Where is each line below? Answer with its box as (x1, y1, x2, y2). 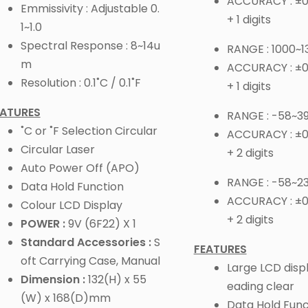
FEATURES (193, 241, 247, 258)
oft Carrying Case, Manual (20, 253, 160, 269)
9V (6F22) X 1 (65, 216, 136, 232)
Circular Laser (20, 142, 95, 158)
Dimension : (20, 272, 88, 288)
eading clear (226, 278, 294, 295)
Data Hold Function (20, 179, 124, 195)
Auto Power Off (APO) (20, 160, 140, 177)
